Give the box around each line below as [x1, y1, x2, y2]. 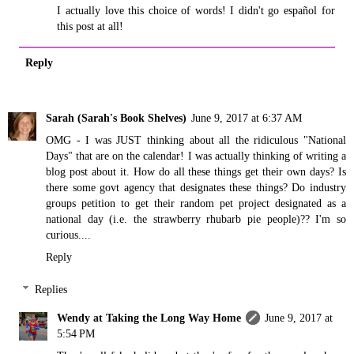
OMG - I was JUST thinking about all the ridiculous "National [46, 133, 346, 146]
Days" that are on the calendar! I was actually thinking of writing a [46, 149, 346, 162]
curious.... [46, 228, 91, 241]
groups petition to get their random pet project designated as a [46, 196, 346, 209]
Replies [35, 283, 68, 296]
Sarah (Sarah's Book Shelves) [46, 111, 186, 124]
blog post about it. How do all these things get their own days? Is [46, 164, 346, 178]
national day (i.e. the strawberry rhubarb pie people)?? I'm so [46, 212, 346, 225]
